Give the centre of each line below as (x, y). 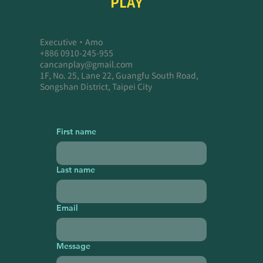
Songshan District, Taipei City (96, 87)
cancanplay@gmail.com (86, 65)
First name (76, 131)
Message (73, 246)
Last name (75, 169)
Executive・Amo (71, 43)
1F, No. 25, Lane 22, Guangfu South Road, (119, 76)
